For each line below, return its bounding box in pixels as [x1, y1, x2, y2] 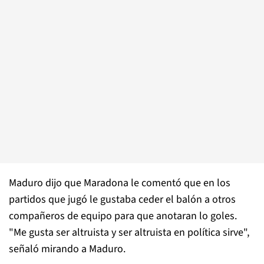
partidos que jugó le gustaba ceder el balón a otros [9, 192, 236, 207]
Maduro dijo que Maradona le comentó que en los [9, 176, 230, 190]
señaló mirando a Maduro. [9, 242, 126, 256]
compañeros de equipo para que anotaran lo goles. [9, 209, 237, 223]
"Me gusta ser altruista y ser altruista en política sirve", [9, 225, 249, 240]
